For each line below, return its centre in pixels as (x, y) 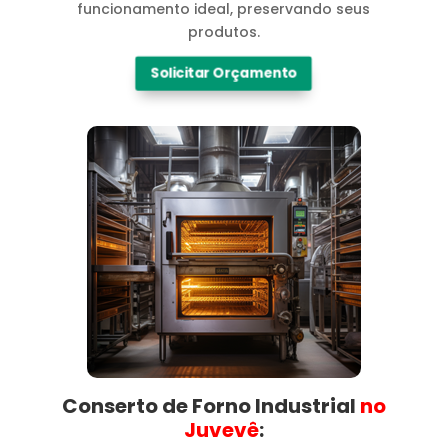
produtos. (223, 31)
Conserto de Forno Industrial (208, 405)
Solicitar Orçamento (224, 73)
